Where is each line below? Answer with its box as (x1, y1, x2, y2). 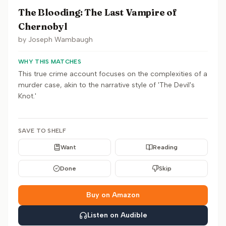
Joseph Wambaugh (28, 35, 93, 44)
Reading (152, 144, 178, 151)
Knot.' (18, 92, 36, 100)
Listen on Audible (87, 211, 147, 219)
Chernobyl (18, 21, 67, 32)
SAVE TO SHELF (18, 127, 66, 134)
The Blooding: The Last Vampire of (18, 7, 178, 18)
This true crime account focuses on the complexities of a (18, 70, 207, 78)
